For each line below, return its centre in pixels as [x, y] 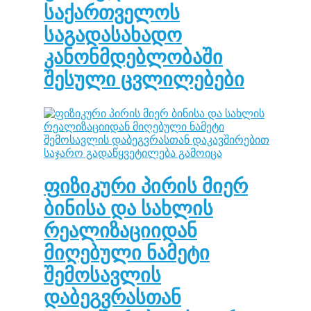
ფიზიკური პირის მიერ [52, 187]
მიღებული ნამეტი [127, 253]
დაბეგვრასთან [112, 298]
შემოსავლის [102, 276]
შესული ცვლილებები [144, 79]
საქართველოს [112, 12]
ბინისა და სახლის [128, 209]
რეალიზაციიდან [120, 231]
